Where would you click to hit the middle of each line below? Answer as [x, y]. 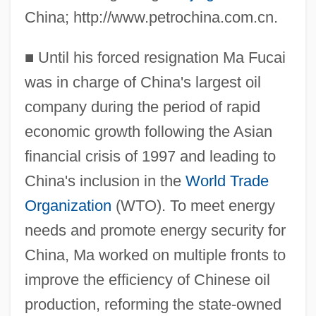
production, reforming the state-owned [153, 304]
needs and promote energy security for [155, 230]
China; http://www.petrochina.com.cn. [151, 17]
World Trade [227, 181]
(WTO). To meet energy [193, 205]
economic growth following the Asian [148, 131]
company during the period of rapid [142, 107]
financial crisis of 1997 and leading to [150, 156]
